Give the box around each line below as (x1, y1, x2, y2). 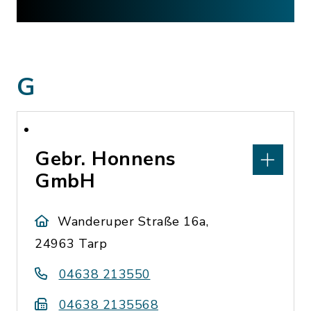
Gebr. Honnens (35, 146, 176, 172)
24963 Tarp (35, 235, 107, 252)
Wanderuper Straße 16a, (58, 213, 209, 230)
